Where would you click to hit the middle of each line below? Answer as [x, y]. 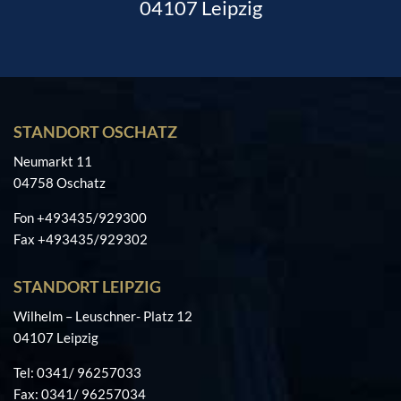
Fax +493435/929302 [81, 239]
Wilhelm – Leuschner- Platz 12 [103, 316]
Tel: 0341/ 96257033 [77, 372]
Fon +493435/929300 [80, 217]
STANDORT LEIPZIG [87, 286]
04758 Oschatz [60, 182]
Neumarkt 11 [53, 161]
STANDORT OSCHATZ [95, 131]
